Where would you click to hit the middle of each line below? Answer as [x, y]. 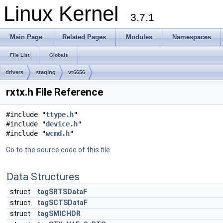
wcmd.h [58, 133]
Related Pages [84, 37]
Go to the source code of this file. [59, 150]
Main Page [26, 37]
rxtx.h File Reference [55, 92]
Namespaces [192, 37]
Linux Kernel [67, 14]
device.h [62, 124]
